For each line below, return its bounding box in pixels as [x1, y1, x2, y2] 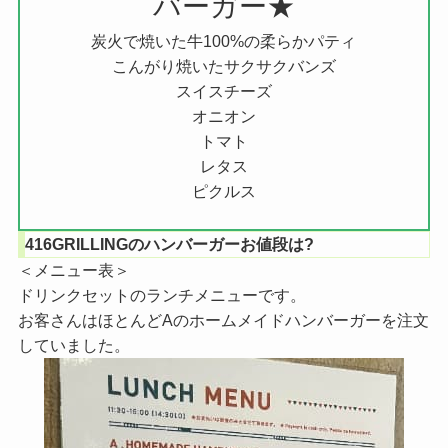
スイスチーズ [176, 82, 272, 101]
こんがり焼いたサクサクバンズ [112, 57, 336, 76]
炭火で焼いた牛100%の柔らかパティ [91, 32, 357, 51]
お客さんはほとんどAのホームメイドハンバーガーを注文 [17, 310, 429, 329]
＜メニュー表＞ [17, 260, 130, 279]
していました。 [17, 335, 130, 354]
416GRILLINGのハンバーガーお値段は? [24, 234, 314, 253]
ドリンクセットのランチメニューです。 [17, 285, 306, 304]
